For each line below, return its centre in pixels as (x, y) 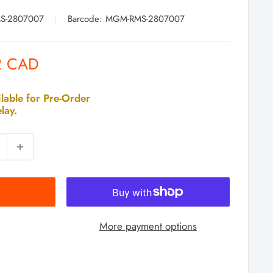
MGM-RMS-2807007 (145, 19)
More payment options (148, 226)
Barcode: (85, 19)
